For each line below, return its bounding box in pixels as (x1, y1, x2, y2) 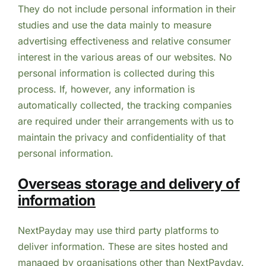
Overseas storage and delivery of (17, 175, 240, 192)
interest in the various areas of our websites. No (17, 50, 232, 63)
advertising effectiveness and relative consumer (17, 34, 231, 47)
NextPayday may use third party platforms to (17, 224, 219, 237)
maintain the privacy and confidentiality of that (17, 131, 226, 143)
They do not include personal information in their (17, 2, 236, 15)
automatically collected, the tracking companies (17, 99, 232, 111)
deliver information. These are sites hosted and (17, 240, 228, 253)
